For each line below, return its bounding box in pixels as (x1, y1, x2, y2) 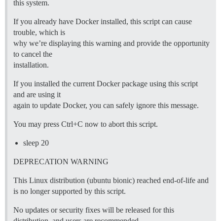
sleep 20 (23, 139, 49, 147)
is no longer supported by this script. (13, 187, 126, 195)
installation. (13, 61, 49, 69)
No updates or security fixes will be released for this (13, 206, 174, 214)
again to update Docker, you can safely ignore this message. (13, 101, 199, 110)
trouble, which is (13, 28, 65, 37)
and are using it (13, 90, 61, 99)
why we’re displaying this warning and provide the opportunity (13, 39, 210, 47)
